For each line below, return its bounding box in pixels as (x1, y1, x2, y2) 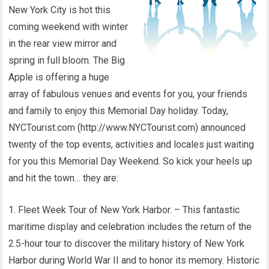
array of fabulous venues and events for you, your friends (8, 88, 248, 100)
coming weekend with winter (8, 21, 128, 32)
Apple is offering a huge (8, 71, 110, 83)
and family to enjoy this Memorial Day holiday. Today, (8, 105, 229, 116)
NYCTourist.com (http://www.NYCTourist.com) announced (8, 122, 246, 133)
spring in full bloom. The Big (8, 55, 125, 66)
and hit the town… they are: (8, 172, 119, 184)
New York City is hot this (8, 4, 111, 16)
